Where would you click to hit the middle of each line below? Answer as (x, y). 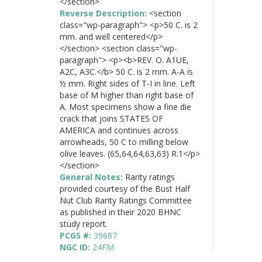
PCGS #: (77, 235)
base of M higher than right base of (127, 95)
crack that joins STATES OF (111, 118)
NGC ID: (76, 247)
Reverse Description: (104, 13)
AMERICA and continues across (119, 130)
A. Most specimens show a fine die (125, 106)
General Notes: (92, 177)
